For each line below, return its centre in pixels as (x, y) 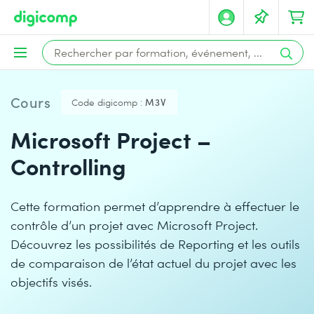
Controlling (68, 166)
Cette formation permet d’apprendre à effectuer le (155, 206)
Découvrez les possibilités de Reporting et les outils (155, 244)
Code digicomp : (107, 102)
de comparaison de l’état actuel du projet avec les (153, 262)
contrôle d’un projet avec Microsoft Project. (134, 225)
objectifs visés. (51, 281)
